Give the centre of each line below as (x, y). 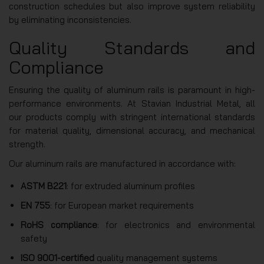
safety (34, 239)
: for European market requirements (122, 206)
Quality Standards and (132, 48)
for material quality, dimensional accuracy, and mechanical (132, 131)
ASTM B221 (44, 186)
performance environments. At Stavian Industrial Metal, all (132, 104)
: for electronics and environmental (176, 225)
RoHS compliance (59, 225)
